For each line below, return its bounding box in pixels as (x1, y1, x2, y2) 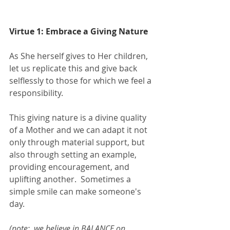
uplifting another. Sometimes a (9, 173, 133, 185)
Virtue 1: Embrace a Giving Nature (9, 25, 148, 37)
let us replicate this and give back (9, 62, 139, 74)
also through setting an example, (9, 148, 139, 160)
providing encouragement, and (9, 161, 131, 172)
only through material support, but (9, 136, 147, 148)
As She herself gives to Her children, (9, 50, 150, 62)
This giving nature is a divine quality (9, 111, 148, 123)
